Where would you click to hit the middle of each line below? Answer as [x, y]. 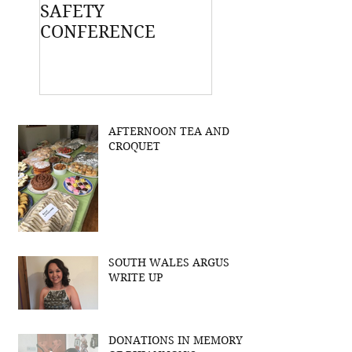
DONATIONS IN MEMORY [176, 340]
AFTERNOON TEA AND [169, 131]
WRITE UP [136, 277]
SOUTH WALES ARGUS [169, 262]
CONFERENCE [98, 31]
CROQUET [134, 146]
